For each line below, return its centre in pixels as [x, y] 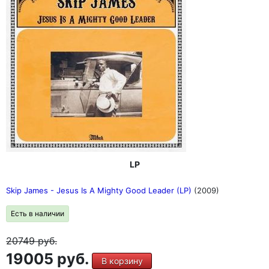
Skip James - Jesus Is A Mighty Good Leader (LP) [100, 190]
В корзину [122, 261]
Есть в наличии [38, 213]
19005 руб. [49, 259]
